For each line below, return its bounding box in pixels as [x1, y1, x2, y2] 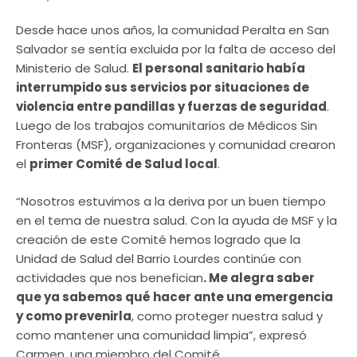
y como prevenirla [16, 307, 131, 324]
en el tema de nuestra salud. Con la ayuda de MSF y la [16, 211, 337, 229]
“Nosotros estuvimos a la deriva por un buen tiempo [16, 192, 326, 210]
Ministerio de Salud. [16, 60, 132, 77]
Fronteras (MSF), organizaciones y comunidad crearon [16, 136, 335, 154]
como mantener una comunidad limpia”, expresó [16, 326, 307, 343]
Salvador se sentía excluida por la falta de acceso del [16, 41, 335, 58]
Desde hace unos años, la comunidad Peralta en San [16, 22, 329, 39]
